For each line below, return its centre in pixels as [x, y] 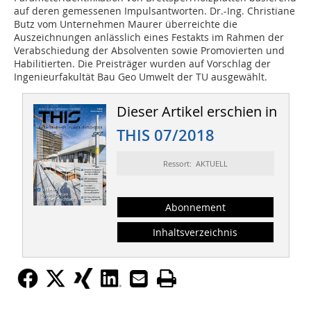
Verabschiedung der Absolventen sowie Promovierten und [149, 51]
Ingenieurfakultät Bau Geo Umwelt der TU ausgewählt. [141, 77]
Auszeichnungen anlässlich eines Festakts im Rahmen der [149, 37]
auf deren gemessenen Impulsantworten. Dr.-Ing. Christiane [154, 11]
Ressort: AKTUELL [195, 164]
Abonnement [195, 208]
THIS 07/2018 [165, 136]
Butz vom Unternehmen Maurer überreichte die [126, 24]
